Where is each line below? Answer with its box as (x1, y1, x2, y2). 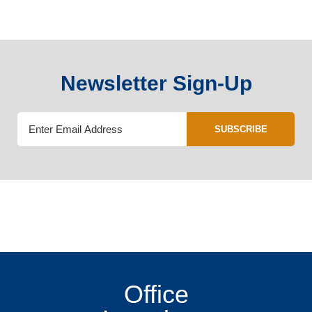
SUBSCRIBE (214, 124, 267, 134)
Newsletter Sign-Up (60, 72, 252, 95)
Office (123, 280, 189, 309)
